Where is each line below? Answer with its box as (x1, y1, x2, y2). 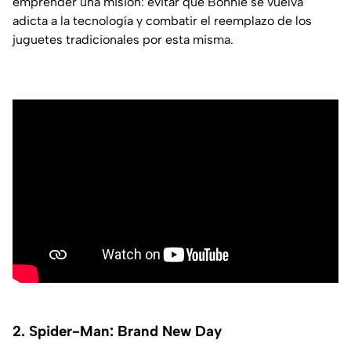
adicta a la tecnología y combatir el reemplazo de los (13, 13, 312, 28)
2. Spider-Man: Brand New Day (13, 321, 222, 340)
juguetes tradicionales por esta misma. (13, 31, 233, 47)
